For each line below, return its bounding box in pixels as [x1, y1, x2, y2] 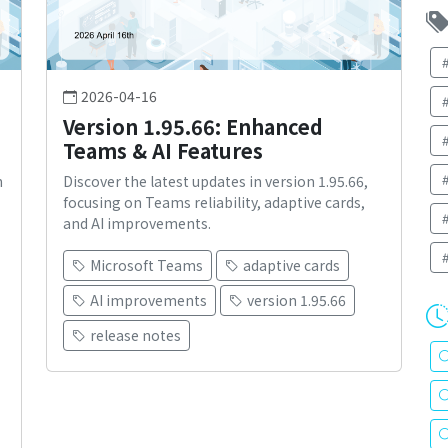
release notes [90, 325, 181, 346]
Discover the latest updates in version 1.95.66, [63, 171, 368, 192]
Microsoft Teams [90, 255, 203, 276]
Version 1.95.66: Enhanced [63, 112, 323, 142]
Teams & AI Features [63, 136, 263, 166]
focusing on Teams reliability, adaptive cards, [63, 192, 365, 213]
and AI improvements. [63, 213, 211, 234]
